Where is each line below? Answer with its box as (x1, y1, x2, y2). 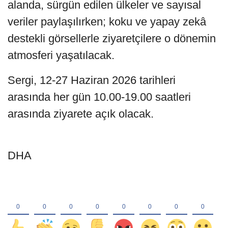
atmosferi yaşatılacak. (8, 49, 115, 62)
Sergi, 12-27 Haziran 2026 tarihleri (8, 74, 176, 87)
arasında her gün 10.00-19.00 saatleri (8, 91, 191, 104)
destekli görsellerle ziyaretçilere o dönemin (8, 32, 216, 45)
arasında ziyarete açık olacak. (8, 107, 154, 121)
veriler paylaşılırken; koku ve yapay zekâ (8, 15, 206, 28)
